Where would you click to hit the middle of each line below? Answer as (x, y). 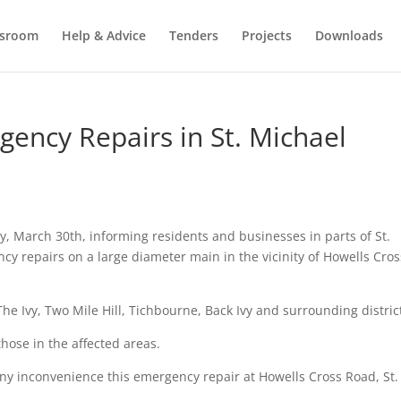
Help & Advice (103, 35)
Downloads (349, 35)
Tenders (193, 35)
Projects (266, 35)
